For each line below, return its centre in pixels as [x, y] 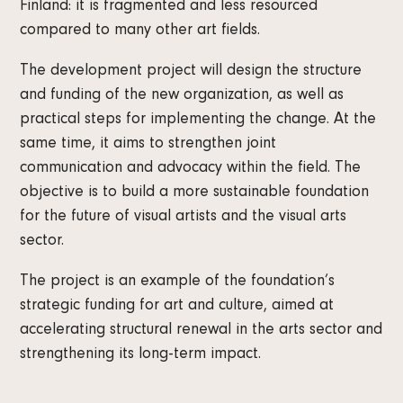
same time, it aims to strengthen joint [148, 145]
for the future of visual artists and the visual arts [184, 218]
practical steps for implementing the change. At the [198, 121]
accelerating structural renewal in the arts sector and [201, 331]
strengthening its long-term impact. [141, 356]
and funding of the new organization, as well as [182, 97]
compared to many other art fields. [140, 32]
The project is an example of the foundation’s [178, 283]
